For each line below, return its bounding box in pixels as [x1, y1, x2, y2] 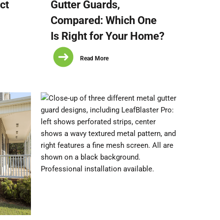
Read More [80, 55, 109, 62]
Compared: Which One [51, 14, 157, 27]
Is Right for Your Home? [51, 30, 165, 42]
